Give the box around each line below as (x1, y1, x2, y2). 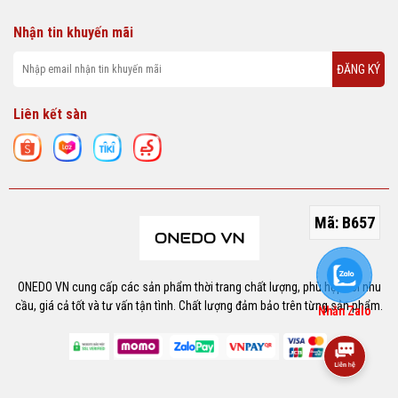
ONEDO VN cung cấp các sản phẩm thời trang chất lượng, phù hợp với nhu (17, 279, 381, 294)
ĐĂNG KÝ (337, 61, 380, 76)
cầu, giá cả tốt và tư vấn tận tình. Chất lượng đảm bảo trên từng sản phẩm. (15, 298, 383, 313)
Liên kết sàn (13, 106, 87, 123)
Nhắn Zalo (318, 304, 371, 318)
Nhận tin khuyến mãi (13, 24, 133, 42)
